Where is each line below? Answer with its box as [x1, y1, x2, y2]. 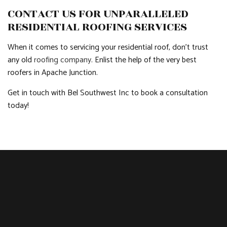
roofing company [34, 53, 91, 67]
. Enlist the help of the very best [91, 53, 197, 67]
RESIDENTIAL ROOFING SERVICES [8, 18, 187, 35]
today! [8, 99, 29, 112]
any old [8, 53, 34, 67]
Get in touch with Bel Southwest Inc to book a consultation [8, 86, 208, 100]
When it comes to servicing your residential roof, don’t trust [8, 41, 208, 54]
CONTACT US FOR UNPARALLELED [8, 5, 188, 22]
